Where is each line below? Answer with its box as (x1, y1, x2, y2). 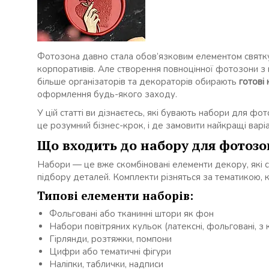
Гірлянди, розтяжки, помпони (49, 233, 172, 245)
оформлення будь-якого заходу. (37, 88, 177, 100)
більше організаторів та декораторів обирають (37, 76, 239, 88)
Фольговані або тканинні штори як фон (49, 208, 214, 220)
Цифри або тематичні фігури (49, 246, 171, 258)
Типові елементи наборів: (37, 188, 193, 203)
